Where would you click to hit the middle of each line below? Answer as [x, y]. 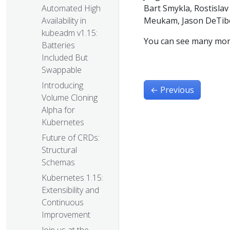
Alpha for [58, 110]
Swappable [62, 70]
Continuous [63, 203]
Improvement [66, 215]
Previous [177, 90]
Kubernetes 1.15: [72, 178]
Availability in [64, 21]
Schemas [58, 162]
